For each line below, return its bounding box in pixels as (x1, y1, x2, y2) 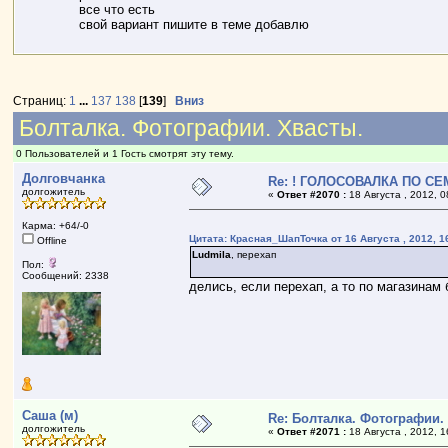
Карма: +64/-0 (22, 219, 90, 231)
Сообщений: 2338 (22, 269, 110, 281)
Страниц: (13, 93, 70, 108)
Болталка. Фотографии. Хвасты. (19, 114, 364, 141)
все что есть (79, 2, 156, 17)
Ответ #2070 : (277, 188, 347, 200)
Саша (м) (22, 407, 79, 423)
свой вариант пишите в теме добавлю (79, 17, 310, 32)
